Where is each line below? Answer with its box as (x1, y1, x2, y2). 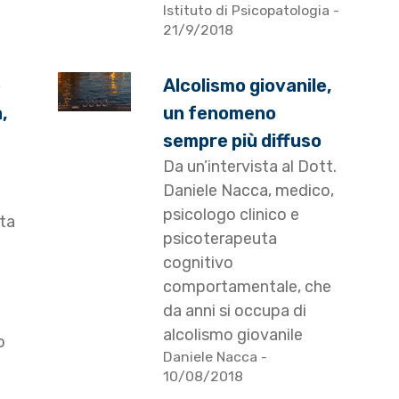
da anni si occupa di (163, 301, 307, 322)
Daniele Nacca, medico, (163, 181, 335, 201)
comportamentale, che (163, 277, 332, 297)
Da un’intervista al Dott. (163, 157, 338, 177)
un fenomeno (163, 102, 277, 125)
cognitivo (163, 253, 234, 273)
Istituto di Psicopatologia (163, 2, 334, 20)
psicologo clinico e (163, 205, 300, 225)
